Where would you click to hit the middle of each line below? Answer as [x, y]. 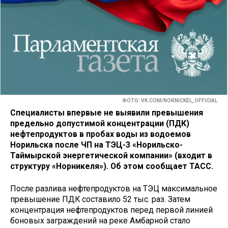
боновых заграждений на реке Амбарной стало [100, 221]
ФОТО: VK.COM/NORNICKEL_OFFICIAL [170, 101]
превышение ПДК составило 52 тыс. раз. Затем [100, 199]
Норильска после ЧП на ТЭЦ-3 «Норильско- [96, 145]
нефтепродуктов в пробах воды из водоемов [101, 134]
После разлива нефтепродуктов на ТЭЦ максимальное [114, 189]
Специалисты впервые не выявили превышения [107, 112]
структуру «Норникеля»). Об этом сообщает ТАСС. [112, 166]
